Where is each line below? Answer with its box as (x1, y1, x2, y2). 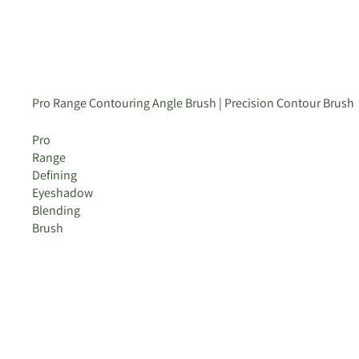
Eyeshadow (32, 184, 93, 201)
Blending (32, 201, 80, 219)
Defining (32, 166, 77, 184)
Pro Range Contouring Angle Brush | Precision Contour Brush (32, 94, 354, 111)
